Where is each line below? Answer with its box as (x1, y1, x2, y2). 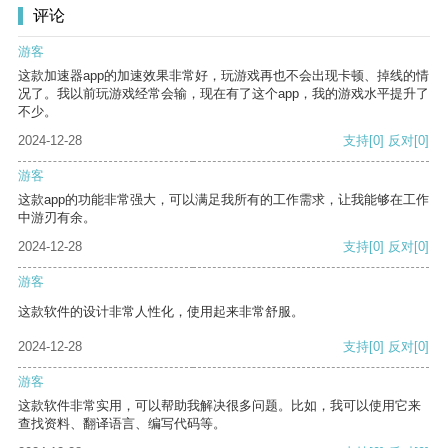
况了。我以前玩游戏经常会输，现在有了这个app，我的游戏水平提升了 (18, 86, 429, 102)
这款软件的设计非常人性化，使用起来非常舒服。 (18, 304, 304, 320)
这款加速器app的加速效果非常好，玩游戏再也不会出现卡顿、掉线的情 (18, 68, 429, 84)
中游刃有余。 (18, 210, 96, 226)
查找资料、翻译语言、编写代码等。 (18, 416, 226, 432)
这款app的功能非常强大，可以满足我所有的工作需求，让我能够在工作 (18, 192, 429, 208)
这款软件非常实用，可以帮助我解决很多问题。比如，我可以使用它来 (18, 398, 421, 414)
